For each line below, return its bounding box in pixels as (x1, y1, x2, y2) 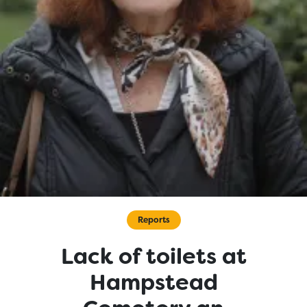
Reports (137, 214, 170, 226)
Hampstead (89, 268, 218, 297)
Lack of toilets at (60, 242, 247, 271)
